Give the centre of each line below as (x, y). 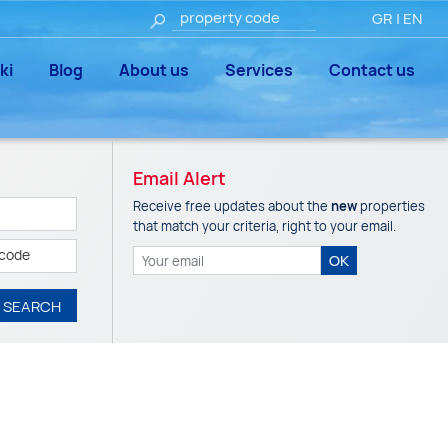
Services (259, 70)
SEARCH (32, 307)
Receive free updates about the (232, 206)
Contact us (372, 70)
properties (391, 206)
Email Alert (179, 178)
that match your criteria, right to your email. (264, 226)
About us (154, 70)
